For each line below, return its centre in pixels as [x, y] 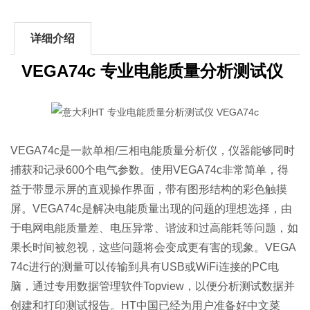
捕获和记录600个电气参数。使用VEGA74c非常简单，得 [150, 170]
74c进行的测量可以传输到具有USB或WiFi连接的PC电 [145, 266]
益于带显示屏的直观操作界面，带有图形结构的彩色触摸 [149, 189]
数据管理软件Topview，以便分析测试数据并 [186, 286]
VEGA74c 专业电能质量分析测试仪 [155, 71]
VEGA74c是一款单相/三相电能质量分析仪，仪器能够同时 [153, 150]
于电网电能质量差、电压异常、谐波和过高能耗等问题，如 [155, 228]
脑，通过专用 [44, 286]
